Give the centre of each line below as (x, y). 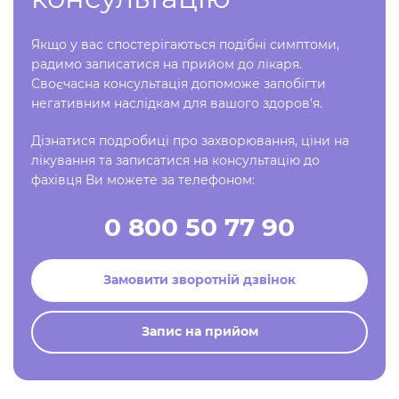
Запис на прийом (199, 331)
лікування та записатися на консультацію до (175, 160)
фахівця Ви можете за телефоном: (143, 180)
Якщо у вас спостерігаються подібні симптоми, (185, 45)
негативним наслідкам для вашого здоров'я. (177, 103)
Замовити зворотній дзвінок (199, 280)
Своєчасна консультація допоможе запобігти (179, 84)
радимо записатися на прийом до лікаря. (167, 64)
